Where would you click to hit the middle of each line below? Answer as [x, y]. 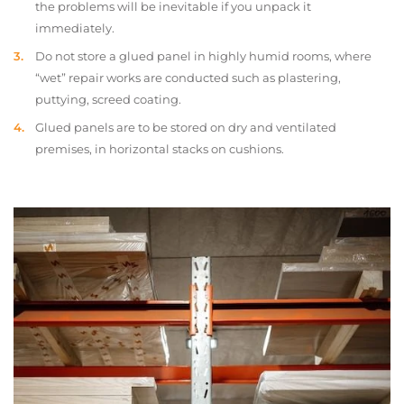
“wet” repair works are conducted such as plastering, [188, 78]
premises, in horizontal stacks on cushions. [160, 149]
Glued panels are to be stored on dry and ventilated [186, 127]
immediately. [75, 28]
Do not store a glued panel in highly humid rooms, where [203, 56]
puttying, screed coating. [108, 99]
